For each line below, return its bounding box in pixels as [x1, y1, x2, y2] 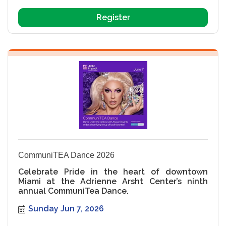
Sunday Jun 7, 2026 [28, 203, 104, 213]
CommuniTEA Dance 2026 [18, 150, 115, 159]
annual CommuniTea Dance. [18, 186, 129, 196]
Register [96, 12, 130, 22]
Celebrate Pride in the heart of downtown [18, 166, 208, 177]
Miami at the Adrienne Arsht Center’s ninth [18, 176, 208, 186]
